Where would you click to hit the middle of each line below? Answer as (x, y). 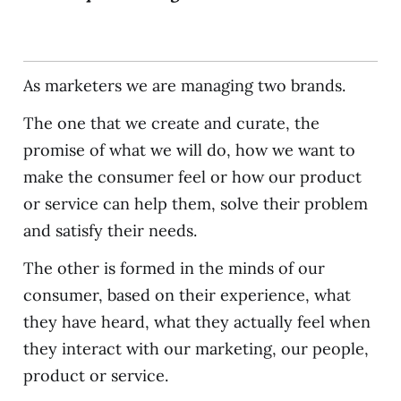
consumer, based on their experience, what (187, 294)
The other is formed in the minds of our (174, 268)
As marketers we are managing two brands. (184, 85)
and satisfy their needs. (110, 230)
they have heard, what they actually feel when (196, 321)
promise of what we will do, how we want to (189, 149)
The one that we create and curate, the (171, 123)
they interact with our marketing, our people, (196, 348)
